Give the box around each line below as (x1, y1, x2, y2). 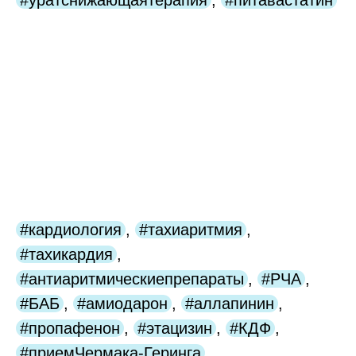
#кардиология (20, 221, 122, 239)
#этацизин (137, 319, 212, 338)
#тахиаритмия (139, 221, 242, 239)
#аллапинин (185, 295, 274, 313)
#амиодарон (77, 295, 168, 313)
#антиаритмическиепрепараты (20, 270, 244, 288)
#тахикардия (20, 246, 113, 264)
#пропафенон (20, 319, 120, 338)
